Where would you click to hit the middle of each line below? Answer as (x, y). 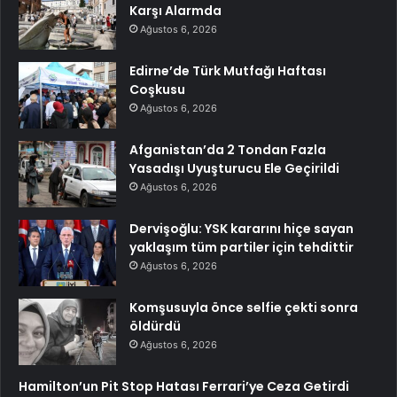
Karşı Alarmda (175, 11)
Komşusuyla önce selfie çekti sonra (244, 307)
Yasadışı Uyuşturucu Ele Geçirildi (234, 168)
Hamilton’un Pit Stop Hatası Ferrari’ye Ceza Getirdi (184, 386)
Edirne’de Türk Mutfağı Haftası (228, 71)
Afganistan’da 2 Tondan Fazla (228, 150)
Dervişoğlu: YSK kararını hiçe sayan (241, 229)
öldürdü (155, 326)
